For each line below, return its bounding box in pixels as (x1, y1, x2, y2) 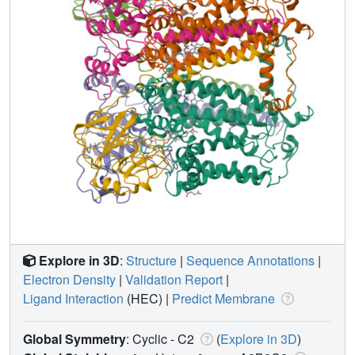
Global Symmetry (23, 329, 126, 348)
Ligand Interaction (23, 288, 124, 307)
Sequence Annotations (186, 250, 315, 269)
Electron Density (23, 269, 116, 288)
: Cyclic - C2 (126, 329, 197, 348)
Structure (126, 250, 177, 269)
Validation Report (125, 269, 223, 288)
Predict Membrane (172, 288, 275, 307)
